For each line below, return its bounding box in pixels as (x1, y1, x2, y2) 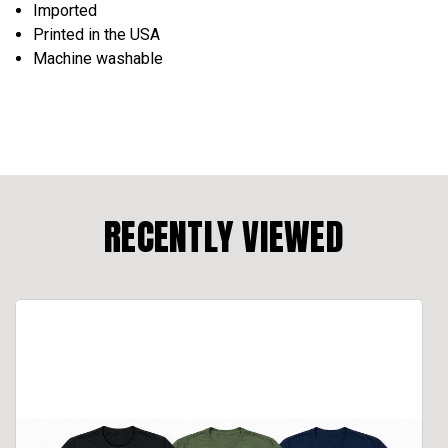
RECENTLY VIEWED (104, 209, 344, 264)
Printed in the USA (33, 24, 161, 44)
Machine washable (33, 48, 164, 68)
